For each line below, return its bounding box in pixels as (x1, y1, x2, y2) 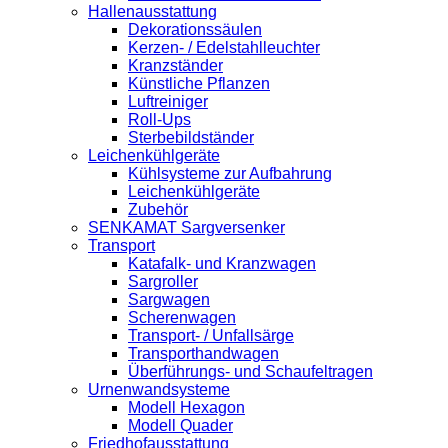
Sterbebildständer (128, 129, 254, 147)
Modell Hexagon (128, 399, 245, 417)
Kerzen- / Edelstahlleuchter (128, 39, 320, 57)
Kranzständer (128, 57, 223, 75)
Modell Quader (128, 417, 233, 435)
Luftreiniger (128, 93, 208, 111)
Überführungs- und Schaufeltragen (128, 363, 373, 381)
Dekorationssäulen (128, 21, 262, 39)
